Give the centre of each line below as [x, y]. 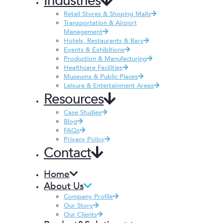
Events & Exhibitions [94, 50]
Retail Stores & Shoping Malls [107, 14]
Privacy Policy [84, 139]
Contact [67, 153]
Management [83, 32]
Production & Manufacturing [105, 58]
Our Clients [80, 214]
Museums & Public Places [101, 76]
